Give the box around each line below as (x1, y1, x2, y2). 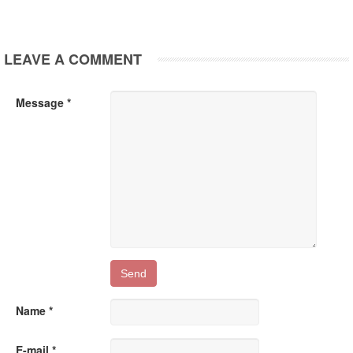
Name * (16, 303, 53, 318)
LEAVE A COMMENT (4, 49, 142, 69)
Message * (16, 95, 71, 110)
